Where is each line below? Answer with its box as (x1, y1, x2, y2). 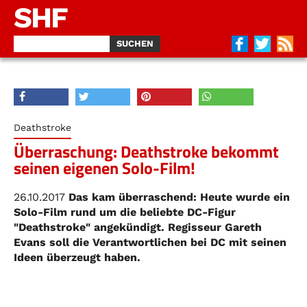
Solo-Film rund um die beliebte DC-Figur (14, 206, 236, 219)
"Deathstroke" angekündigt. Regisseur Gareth (14, 221, 262, 234)
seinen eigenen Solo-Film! (14, 156, 195, 180)
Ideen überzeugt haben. (14, 251, 140, 264)
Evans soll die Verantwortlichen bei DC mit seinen (14, 236, 286, 249)
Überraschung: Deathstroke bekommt (14, 139, 279, 164)
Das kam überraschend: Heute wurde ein (65, 191, 290, 204)
